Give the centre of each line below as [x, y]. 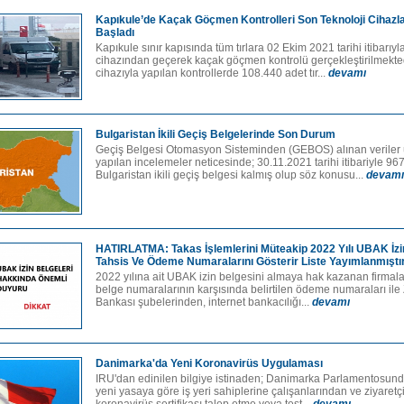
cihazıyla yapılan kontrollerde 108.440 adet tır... [212, 73]
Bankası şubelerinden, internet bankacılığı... [204, 302]
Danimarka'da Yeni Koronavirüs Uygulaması [209, 363]
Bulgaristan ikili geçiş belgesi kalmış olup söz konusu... [231, 175]
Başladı [115, 32]
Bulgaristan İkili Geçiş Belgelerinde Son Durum [216, 134]
